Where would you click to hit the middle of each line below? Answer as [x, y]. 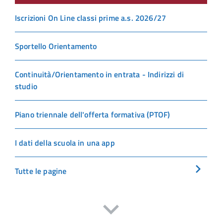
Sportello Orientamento [56, 46]
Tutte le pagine [41, 171]
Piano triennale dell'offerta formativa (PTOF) [93, 115]
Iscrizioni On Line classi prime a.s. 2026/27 [91, 18]
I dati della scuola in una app [65, 143]
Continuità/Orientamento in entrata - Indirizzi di [99, 75]
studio [26, 86]
